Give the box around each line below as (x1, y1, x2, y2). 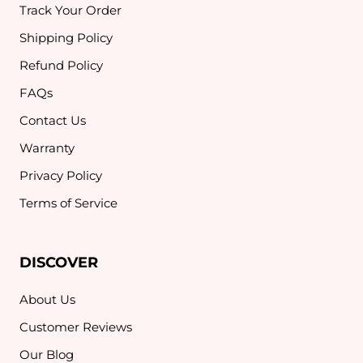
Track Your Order (19, 2, 122, 19)
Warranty (19, 140, 75, 156)
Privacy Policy (19, 168, 102, 184)
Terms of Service (19, 195, 117, 211)
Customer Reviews (19, 319, 132, 335)
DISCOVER (19, 254, 98, 272)
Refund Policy (19, 58, 103, 74)
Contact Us (19, 113, 86, 129)
